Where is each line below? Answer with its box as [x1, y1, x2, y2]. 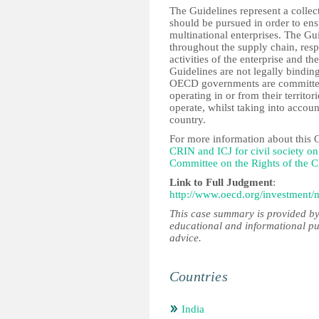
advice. [169, 232, 202, 244]
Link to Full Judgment [169, 177, 273, 188]
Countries [169, 268, 228, 284]
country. [169, 114, 206, 125]
